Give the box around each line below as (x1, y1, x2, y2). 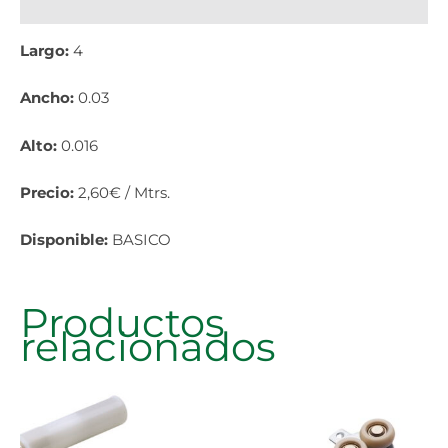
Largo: (20, 41, 73, 60)
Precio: (20, 184, 78, 202)
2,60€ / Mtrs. (78, 184, 170, 202)
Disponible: (20, 231, 112, 250)
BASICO (112, 231, 171, 250)
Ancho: (20, 89, 78, 108)
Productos (20, 297, 225, 347)
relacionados (20, 321, 276, 371)
